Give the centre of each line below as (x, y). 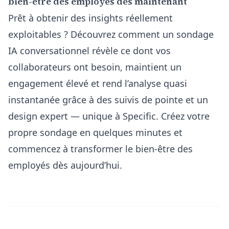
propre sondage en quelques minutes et (95, 132)
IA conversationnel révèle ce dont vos (89, 51)
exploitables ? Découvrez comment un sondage (111, 34)
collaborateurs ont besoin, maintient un (95, 67)
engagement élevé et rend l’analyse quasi (98, 83)
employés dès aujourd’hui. (65, 165)
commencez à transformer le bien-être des (100, 149)
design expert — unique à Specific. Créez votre (109, 116)
